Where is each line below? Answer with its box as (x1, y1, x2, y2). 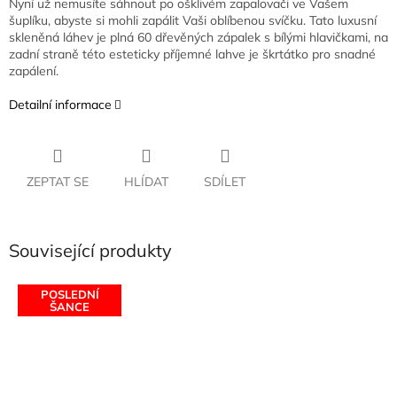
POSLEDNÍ (40, 286, 99, 301)
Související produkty (9, 239, 172, 262)
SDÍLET (204, 174, 245, 191)
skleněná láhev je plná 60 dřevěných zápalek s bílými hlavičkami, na (9, 29, 388, 46)
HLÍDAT (124, 174, 168, 191)
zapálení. (9, 63, 58, 80)
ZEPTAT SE (27, 174, 89, 191)
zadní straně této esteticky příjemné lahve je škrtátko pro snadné (9, 46, 376, 63)
